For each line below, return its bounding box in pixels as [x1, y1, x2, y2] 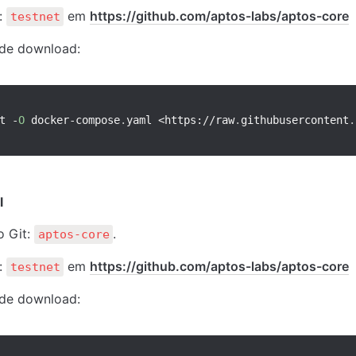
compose [75, 114, 120, 127]
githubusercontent [241, 114, 349, 127]
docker [25, 114, 69, 127]
